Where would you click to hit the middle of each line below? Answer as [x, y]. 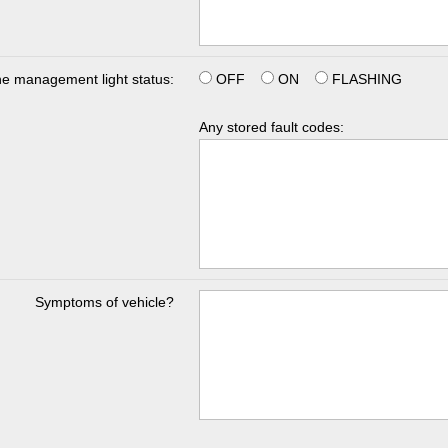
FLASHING [365, 78]
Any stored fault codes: [271, 126]
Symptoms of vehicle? [104, 301]
